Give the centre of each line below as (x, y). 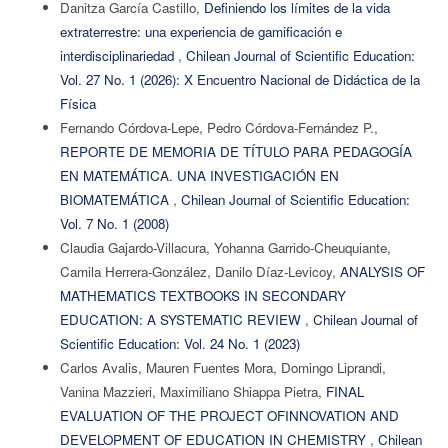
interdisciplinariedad (118, 55)
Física (77, 103)
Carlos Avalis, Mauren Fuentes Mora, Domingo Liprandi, (222, 367)
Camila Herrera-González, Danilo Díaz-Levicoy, (199, 271)
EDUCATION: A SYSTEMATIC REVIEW (182, 319)
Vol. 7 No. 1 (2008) (114, 223)
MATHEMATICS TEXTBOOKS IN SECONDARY (202, 295)
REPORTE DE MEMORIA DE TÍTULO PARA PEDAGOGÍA (235, 151)
